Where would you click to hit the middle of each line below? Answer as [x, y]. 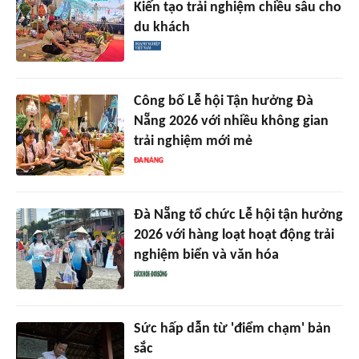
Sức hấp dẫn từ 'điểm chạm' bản [232, 329]
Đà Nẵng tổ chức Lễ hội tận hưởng [238, 216]
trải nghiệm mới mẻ [193, 142]
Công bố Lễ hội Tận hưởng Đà [223, 102]
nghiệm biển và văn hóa [206, 256]
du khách [161, 28]
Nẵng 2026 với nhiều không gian [231, 122]
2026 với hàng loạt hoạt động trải [234, 236]
